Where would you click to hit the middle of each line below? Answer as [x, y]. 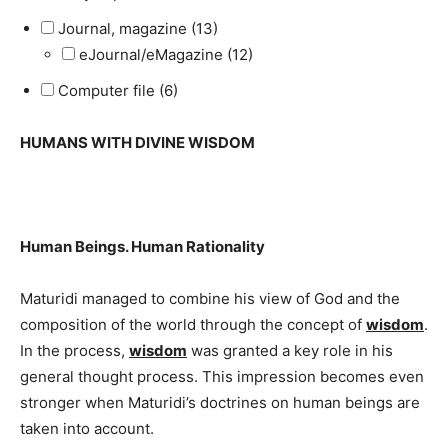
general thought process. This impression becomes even [222, 376]
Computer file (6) [118, 90]
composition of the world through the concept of [193, 324]
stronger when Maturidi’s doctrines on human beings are [220, 402]
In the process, [74, 350]
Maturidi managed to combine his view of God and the [210, 298]
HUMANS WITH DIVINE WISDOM [137, 142]
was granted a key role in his [290, 350]
